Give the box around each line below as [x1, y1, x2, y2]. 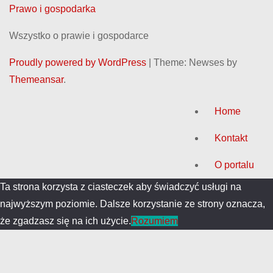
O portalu [214, 159, 254, 170]
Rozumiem [131, 215, 178, 226]
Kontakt [214, 132, 247, 143]
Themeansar [9, 74, 63, 85]
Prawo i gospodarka [9, 3, 96, 14]
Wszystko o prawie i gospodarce [9, 30, 149, 41]
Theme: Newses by [154, 57, 237, 68]
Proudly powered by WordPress [9, 57, 149, 68]
